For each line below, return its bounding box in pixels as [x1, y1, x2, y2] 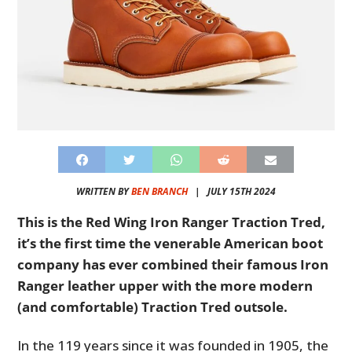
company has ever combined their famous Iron [17, 255, 329, 274]
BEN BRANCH [131, 185, 188, 199]
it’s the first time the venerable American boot [17, 234, 324, 253]
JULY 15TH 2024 [207, 185, 276, 199]
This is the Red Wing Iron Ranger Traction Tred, [17, 213, 326, 232]
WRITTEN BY [76, 185, 131, 199]
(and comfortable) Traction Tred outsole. [17, 298, 288, 317]
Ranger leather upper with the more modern [17, 277, 313, 295]
